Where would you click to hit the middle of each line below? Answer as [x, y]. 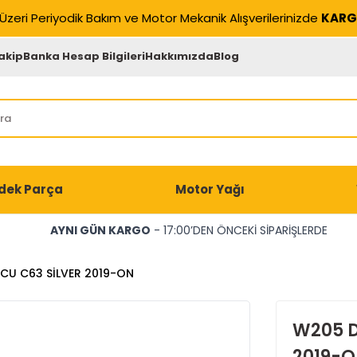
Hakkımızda [180, 56]
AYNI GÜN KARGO [100, 230]
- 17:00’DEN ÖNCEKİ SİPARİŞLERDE [239, 230]
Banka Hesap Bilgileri [84, 56]
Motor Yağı [210, 189]
